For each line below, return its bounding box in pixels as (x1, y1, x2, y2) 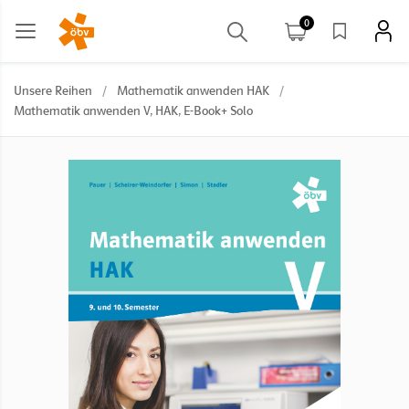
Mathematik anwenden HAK (117, 82, 269, 99)
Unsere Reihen (14, 82, 92, 99)
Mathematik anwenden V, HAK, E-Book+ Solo (14, 102, 253, 119)
